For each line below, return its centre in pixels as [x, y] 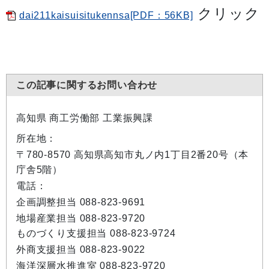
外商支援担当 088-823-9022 [81, 249]
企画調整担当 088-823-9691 [81, 202]
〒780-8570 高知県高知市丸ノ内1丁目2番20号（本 [133, 155]
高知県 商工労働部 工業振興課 [85, 118]
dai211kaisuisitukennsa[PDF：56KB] [106, 15]
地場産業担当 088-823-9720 [81, 218]
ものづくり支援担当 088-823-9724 [96, 233]
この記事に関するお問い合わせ [87, 85]
